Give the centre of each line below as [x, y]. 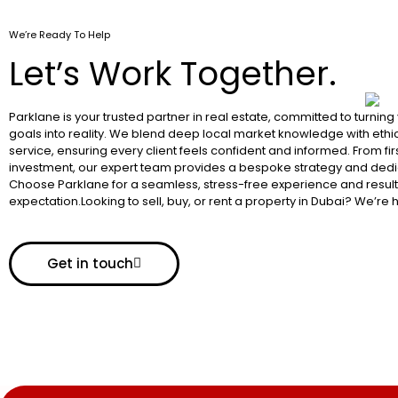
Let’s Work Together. [173, 73]
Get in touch [90, 263]
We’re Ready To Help [60, 34]
